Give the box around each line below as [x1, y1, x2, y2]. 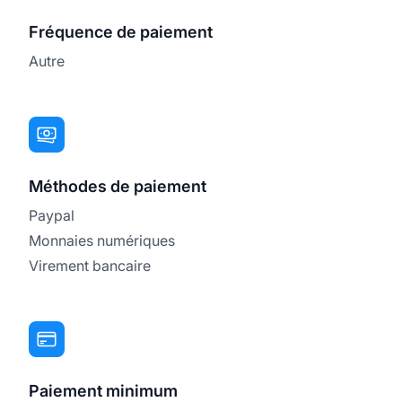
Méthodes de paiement [29, 176, 206, 196]
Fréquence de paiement [29, 22, 213, 41]
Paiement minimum [29, 380, 178, 400]
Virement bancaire [29, 256, 151, 275]
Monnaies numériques [29, 231, 175, 249]
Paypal [29, 205, 74, 224]
